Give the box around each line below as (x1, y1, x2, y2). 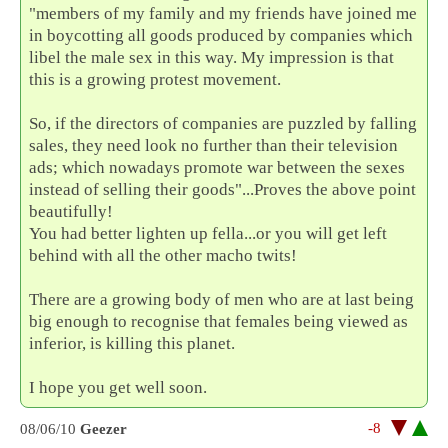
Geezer (80, 420, 127, 437)
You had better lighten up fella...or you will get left (29, 223, 388, 243)
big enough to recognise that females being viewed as (29, 311, 409, 331)
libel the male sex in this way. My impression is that (29, 47, 395, 67)
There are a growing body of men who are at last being (29, 289, 415, 309)
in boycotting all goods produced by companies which (29, 25, 414, 45)
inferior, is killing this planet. (29, 333, 236, 353)
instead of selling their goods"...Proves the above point (29, 179, 417, 199)
